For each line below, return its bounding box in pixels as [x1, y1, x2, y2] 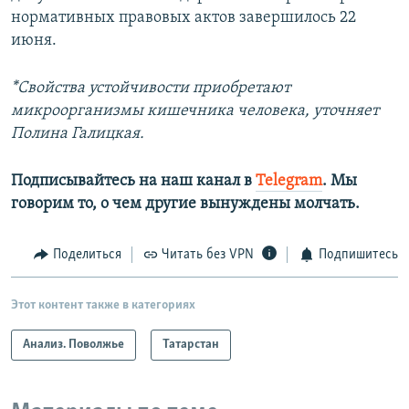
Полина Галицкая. [11, 124, 144, 142]
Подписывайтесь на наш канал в [11, 172, 256, 190]
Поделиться [52, 246, 121, 262]
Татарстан [163, 338, 219, 352]
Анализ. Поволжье [23, 338, 124, 352]
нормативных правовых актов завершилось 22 [11, 8, 356, 26]
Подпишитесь [318, 246, 398, 262]
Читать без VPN [162, 246, 254, 262]
